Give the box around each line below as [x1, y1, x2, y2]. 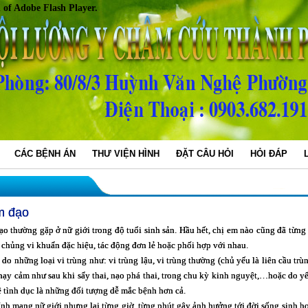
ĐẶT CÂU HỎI [176, 148, 234, 159]
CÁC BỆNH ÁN [14, 148, 76, 159]
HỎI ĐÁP [250, 148, 287, 159]
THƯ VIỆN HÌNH [92, 148, 159, 159]
